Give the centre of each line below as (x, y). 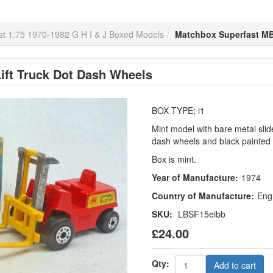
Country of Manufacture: (203, 195)
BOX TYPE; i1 (178, 110)
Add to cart (235, 265)
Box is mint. (174, 159)
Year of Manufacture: (195, 177)
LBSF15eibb (201, 214)
